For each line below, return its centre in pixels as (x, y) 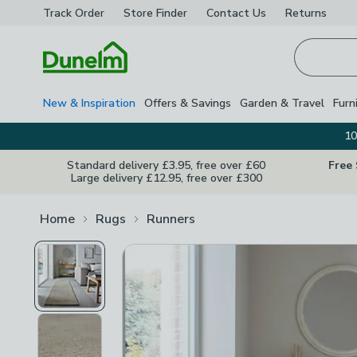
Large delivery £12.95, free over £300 (166, 178)
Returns (306, 13)
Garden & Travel (282, 103)
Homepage (73, 82)
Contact (228, 13)
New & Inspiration (89, 103)
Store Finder (155, 13)
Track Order (74, 13)
